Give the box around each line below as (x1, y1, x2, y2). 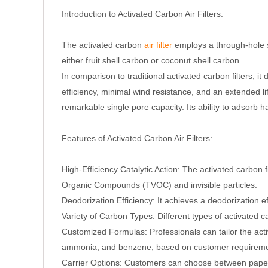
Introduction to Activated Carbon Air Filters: (62, 9, 223, 19)
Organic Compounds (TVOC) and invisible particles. (62, 180, 257, 190)
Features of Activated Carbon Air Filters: (62, 133, 212, 143)
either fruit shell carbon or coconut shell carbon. (62, 56, 242, 65)
